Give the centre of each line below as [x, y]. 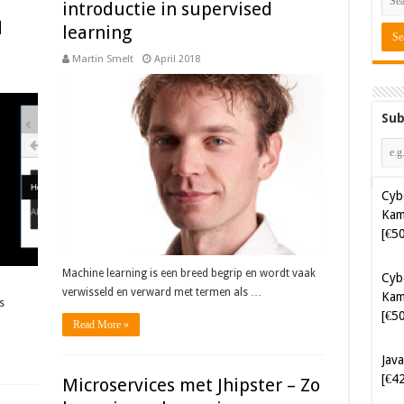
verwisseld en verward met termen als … [161, 293]
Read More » [101, 325]
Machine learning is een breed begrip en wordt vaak [188, 274]
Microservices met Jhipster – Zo [191, 385]
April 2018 [177, 59]
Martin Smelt [102, 59]
